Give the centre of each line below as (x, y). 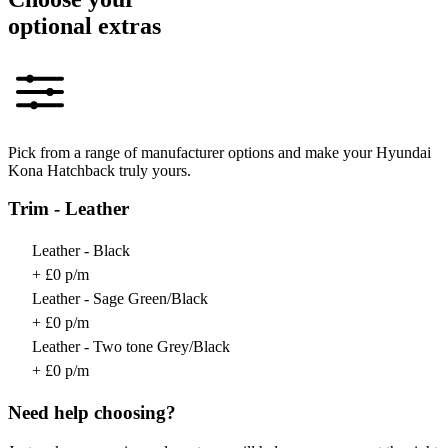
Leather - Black (81, 251)
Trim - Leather (68, 209)
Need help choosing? (92, 412)
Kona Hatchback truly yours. (99, 170)
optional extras (84, 25)
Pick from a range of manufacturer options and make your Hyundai (219, 152)
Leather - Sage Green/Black (120, 299)
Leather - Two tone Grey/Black (131, 347)
